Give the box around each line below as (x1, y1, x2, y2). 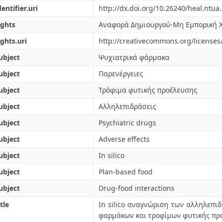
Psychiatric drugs (99, 118, 156, 127)
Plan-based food (99, 167, 153, 176)
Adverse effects (99, 134, 150, 144)
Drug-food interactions (99, 183, 174, 193)
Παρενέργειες (99, 69, 143, 78)
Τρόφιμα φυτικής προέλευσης (99, 85, 197, 95)
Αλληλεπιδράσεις (99, 102, 156, 111)
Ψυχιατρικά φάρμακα (99, 53, 169, 62)
